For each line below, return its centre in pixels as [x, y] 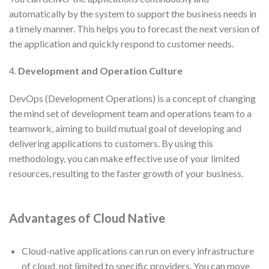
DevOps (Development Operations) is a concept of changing [132, 98]
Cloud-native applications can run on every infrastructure [138, 250]
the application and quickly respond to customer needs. [121, 43]
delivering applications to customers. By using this [111, 144]
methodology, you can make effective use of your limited [124, 159]
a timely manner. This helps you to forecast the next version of [134, 28]
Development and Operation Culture [100, 71]
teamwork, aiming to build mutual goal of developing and [125, 128]
